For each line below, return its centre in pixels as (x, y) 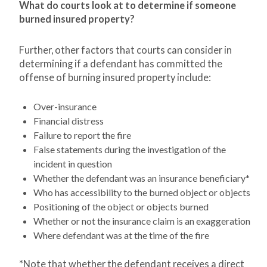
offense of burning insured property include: (115, 78)
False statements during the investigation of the (130, 150)
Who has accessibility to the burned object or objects (142, 193)
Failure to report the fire (82, 135)
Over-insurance (65, 107)
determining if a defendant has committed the (121, 64)
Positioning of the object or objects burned (121, 207)
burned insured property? (77, 19)
